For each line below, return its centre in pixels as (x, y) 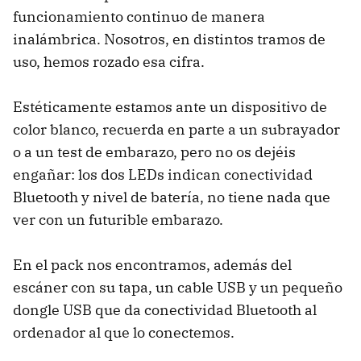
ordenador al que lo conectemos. (124, 332)
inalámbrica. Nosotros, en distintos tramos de (169, 39)
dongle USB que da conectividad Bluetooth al (165, 309)
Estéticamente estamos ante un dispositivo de (170, 106)
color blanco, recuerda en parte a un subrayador (176, 129)
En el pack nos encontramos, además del (152, 264)
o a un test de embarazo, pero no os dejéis (154, 151)
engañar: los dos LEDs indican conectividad (163, 174)
